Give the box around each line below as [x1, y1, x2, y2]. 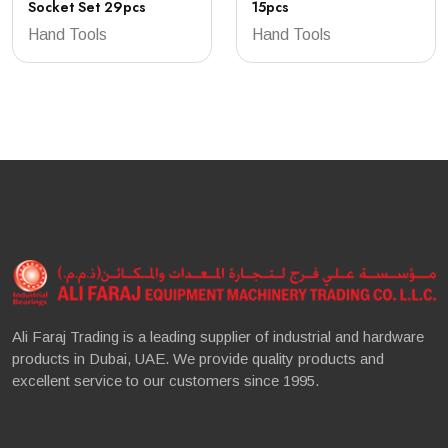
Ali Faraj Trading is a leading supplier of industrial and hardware [12, 328, 424, 346]
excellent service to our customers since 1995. [12, 372, 319, 390]
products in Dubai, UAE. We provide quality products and [12, 350, 384, 368]
